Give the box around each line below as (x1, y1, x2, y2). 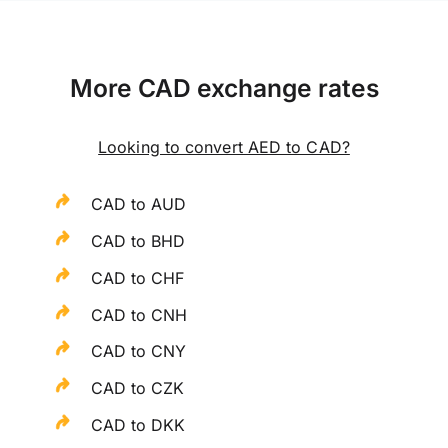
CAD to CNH (91, 304, 188, 325)
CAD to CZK (91, 378, 185, 399)
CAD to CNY (91, 341, 187, 362)
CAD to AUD (91, 194, 187, 215)
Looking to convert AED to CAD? (98, 137, 350, 158)
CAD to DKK (91, 414, 186, 435)
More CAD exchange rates (69, 73, 379, 104)
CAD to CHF (91, 267, 185, 288)
